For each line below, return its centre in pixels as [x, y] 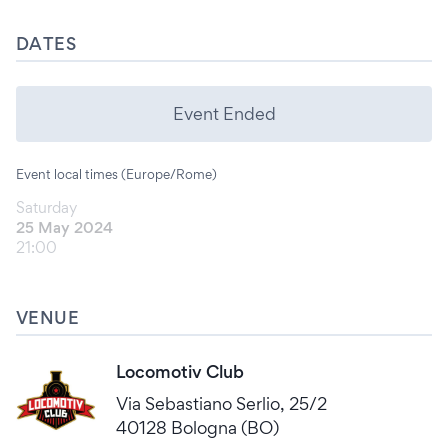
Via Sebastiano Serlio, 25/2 [221, 403]
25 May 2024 [64, 227]
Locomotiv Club [180, 371]
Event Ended [224, 113]
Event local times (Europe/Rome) [116, 174]
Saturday [46, 207]
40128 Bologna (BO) [197, 427]
